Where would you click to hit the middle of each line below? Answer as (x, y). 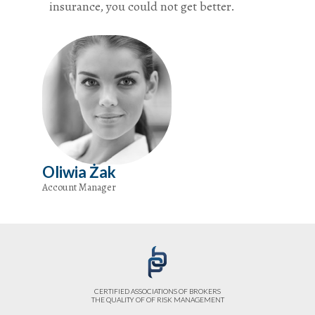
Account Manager (79, 187)
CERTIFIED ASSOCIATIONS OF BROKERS (157, 291)
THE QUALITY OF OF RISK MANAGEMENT (157, 299)
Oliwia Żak (79, 172)
